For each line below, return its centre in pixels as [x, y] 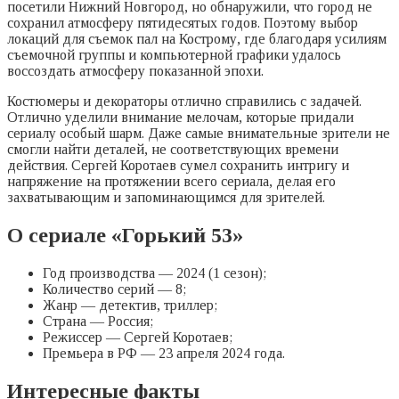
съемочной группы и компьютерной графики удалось [174, 54]
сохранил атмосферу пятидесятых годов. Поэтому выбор [183, 22]
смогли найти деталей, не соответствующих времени [173, 149]
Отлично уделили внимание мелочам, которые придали [180, 117]
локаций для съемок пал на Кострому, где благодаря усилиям [197, 38]
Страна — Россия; [98, 321]
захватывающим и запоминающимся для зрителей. [166, 197]
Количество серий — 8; [114, 289]
